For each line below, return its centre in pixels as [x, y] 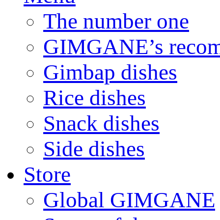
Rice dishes [95, 97]
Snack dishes [101, 123]
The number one [116, 21]
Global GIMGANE [129, 200]
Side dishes [94, 149]
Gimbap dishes [110, 72]
